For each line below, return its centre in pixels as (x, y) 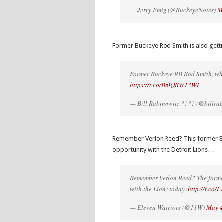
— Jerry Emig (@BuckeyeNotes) (173, 10)
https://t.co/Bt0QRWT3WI (164, 85)
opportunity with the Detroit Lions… (163, 149)
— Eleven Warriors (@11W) (168, 207)
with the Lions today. (159, 189)
